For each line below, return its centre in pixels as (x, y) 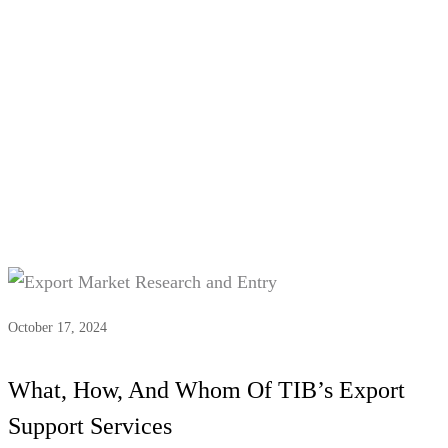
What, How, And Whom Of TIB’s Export (206, 389)
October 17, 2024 (57, 327)
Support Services (90, 425)
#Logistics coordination (256, 76)
